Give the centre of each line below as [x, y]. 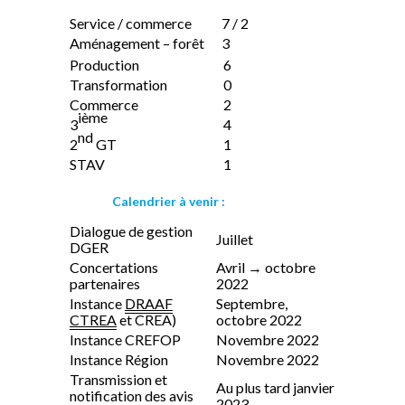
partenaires [105, 283]
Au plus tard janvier [275, 387]
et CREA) [146, 319]
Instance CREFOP [125, 339]
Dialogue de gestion [131, 231]
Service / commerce [131, 23]
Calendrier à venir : [169, 201]
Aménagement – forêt [137, 42]
